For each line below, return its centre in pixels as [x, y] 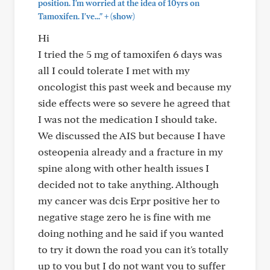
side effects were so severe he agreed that [134, 103]
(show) [122, 16]
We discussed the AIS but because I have [132, 135]
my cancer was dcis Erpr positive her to [129, 200]
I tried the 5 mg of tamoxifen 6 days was [130, 54]
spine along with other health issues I [124, 168]
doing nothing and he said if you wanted [131, 233]
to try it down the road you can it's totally [133, 249]
